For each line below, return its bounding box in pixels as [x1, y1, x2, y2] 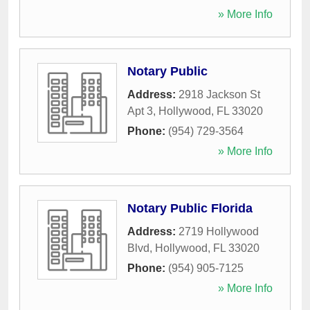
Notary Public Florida [127, 201, 253, 216]
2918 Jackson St [179, 89, 260, 101]
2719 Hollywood [179, 226, 259, 238]
